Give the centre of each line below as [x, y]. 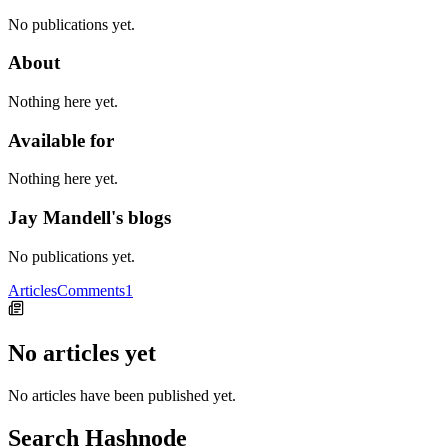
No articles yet [82, 352]
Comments [91, 290]
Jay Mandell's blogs [89, 218]
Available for [61, 140]
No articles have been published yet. [122, 395]
